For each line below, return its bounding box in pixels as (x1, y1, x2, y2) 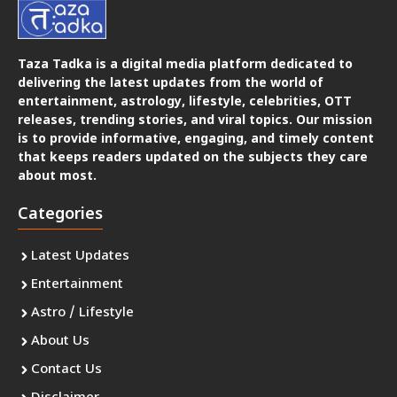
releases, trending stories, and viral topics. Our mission (18, 112, 372, 129)
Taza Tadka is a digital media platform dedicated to (18, 56, 353, 74)
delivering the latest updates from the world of (18, 74, 323, 92)
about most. (18, 167, 97, 185)
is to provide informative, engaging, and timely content (18, 130, 374, 148)
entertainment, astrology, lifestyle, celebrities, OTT (18, 93, 352, 111)
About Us (31, 332, 90, 350)
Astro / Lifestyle (31, 304, 134, 322)
